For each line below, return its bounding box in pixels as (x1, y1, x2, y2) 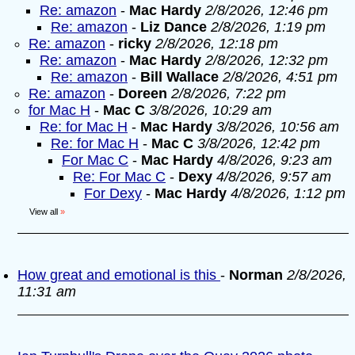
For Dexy (84, 185, 142, 201)
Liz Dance (140, 19, 207, 35)
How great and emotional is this (17, 267, 220, 283)
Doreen (118, 86, 167, 101)
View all (29, 207, 58, 216)
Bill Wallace (140, 69, 219, 85)
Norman (229, 267, 283, 283)
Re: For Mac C (73, 169, 166, 185)
